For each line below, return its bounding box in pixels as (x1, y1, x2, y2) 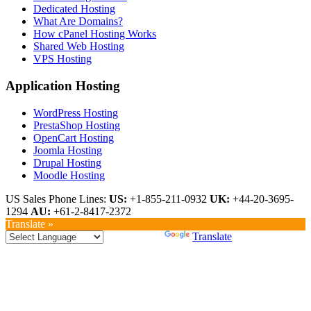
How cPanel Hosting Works (33, 28, 156, 40)
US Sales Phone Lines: (6, 192, 109, 205)
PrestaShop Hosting (33, 119, 120, 131)
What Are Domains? (33, 15, 123, 28)
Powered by (103, 230, 165, 242)
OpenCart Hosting (33, 131, 114, 144)
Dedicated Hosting (33, 3, 115, 15)
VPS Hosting (33, 53, 92, 65)
